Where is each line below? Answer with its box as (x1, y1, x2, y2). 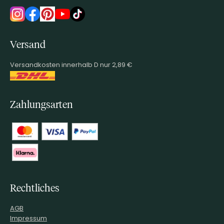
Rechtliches (10, 182, 59, 193)
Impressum (10, 213, 47, 222)
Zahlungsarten (10, 99, 73, 110)
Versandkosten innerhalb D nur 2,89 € (10, 59, 132, 69)
